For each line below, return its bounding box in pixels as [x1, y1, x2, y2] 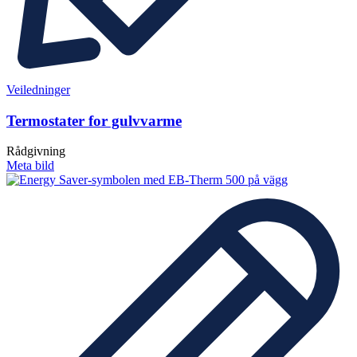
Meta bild [6, 159, 54, 173]
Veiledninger [6, 82, 70, 96]
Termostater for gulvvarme [6, 112, 182, 129]
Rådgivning [6, 144, 65, 159]
